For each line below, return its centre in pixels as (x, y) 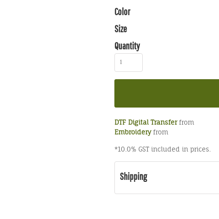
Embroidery (133, 132)
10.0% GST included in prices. (164, 149)
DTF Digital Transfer (146, 122)
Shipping (133, 176)
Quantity (127, 46)
